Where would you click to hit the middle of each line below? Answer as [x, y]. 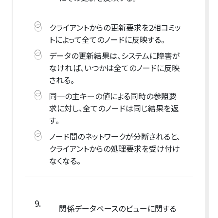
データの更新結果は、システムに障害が [114, 56]
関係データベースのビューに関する [117, 209]
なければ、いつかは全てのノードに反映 [114, 68]
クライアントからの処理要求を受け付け [114, 149]
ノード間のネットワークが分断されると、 [115, 136]
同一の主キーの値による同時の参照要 [113, 96]
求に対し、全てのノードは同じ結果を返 [114, 108]
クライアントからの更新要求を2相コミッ [115, 27]
